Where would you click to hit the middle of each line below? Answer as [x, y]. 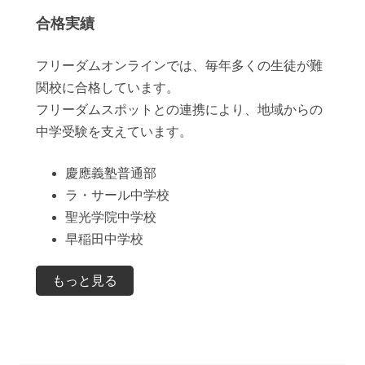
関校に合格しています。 [108, 88]
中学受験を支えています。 [114, 132]
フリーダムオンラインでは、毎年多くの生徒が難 [179, 66]
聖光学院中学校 [111, 218]
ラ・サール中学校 [117, 196]
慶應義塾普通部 [111, 174]
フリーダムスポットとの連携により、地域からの [179, 110]
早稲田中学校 [104, 240]
